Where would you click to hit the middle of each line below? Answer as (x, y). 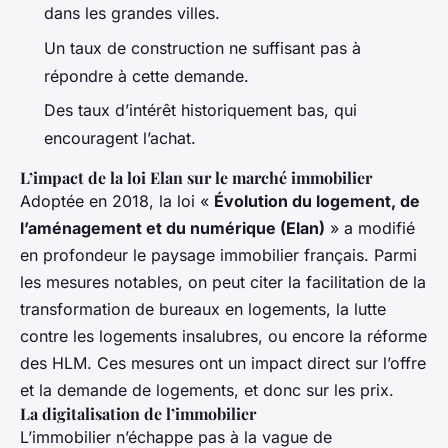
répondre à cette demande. (146, 75)
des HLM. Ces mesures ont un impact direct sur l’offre (223, 362)
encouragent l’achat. (120, 137)
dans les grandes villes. (132, 13)
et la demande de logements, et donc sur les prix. (207, 389)
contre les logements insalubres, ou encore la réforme (223, 335)
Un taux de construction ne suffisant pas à (202, 47)
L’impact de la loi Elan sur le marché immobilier (196, 177)
